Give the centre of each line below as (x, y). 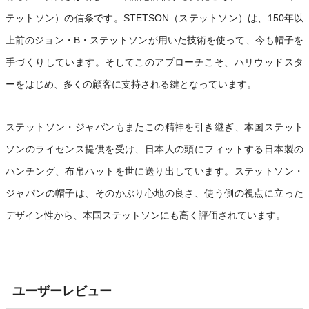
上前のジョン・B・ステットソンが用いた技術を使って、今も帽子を (154, 40)
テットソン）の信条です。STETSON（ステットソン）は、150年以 (154, 18)
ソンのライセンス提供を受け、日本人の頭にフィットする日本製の (154, 149)
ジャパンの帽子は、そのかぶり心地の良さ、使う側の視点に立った (154, 193)
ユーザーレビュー (62, 291)
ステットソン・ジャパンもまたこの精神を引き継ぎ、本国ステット (154, 127)
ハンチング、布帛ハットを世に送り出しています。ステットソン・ (154, 171)
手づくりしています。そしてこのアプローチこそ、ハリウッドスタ (154, 62)
